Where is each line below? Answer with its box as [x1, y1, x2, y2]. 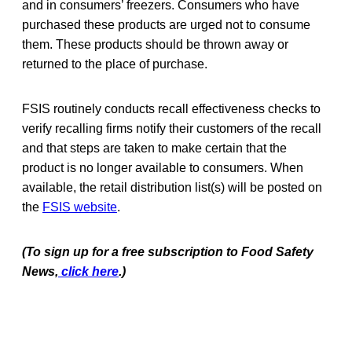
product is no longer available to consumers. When [22, 160, 303, 174]
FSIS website [42, 200, 117, 214]
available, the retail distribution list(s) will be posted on [22, 180, 322, 194]
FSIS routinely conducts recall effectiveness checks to [22, 101, 321, 115]
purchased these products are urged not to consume [22, 17, 310, 31]
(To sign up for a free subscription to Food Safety [22, 244, 313, 258]
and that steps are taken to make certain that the [22, 141, 287, 155]
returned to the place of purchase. [22, 57, 207, 71]
